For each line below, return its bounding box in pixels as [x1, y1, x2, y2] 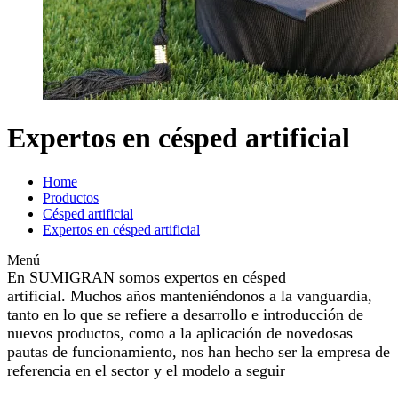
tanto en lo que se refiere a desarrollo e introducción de [7, 305, 363, 323]
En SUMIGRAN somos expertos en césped [7, 267, 286, 286]
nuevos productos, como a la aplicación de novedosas [7, 323, 353, 342]
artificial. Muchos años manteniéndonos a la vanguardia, [7, 286, 372, 305]
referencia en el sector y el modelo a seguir [7, 361, 285, 379]
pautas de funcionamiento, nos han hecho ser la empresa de [7, 342, 390, 361]
